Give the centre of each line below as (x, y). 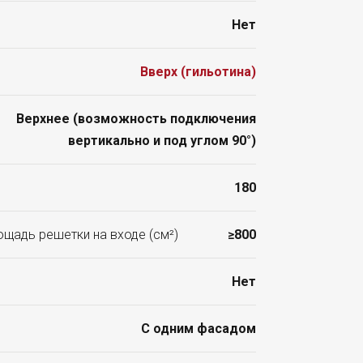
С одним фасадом (199, 329)
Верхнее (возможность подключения (136, 119)
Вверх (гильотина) (198, 72)
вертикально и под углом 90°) (162, 141)
